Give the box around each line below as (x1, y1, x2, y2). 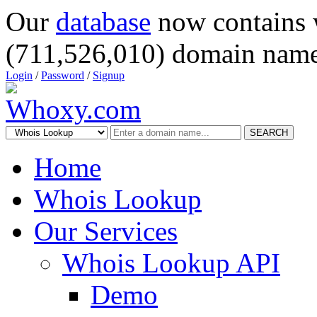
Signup (93, 69, 125, 81)
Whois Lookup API (62, 248, 280, 278)
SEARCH (250, 127, 288, 138)
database (56, 6, 151, 37)
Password (41, 69, 84, 81)
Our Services (34, 216, 178, 246)
